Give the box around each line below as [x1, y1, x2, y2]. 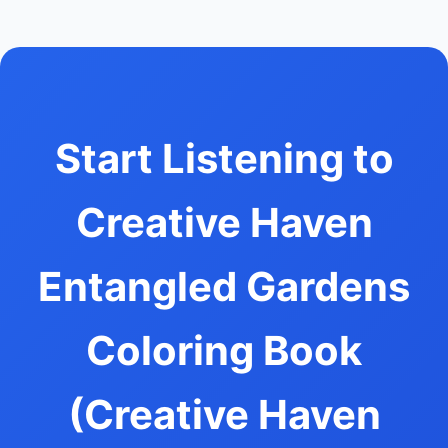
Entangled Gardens [38, 261, 410, 311]
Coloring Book [86, 325, 362, 375]
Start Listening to [54, 133, 394, 183]
